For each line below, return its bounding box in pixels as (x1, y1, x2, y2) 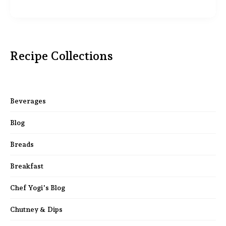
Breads (10, 140, 34, 149)
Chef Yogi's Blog (10, 184, 65, 192)
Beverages (10, 97, 46, 105)
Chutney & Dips (10, 205, 63, 214)
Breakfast (10, 162, 43, 171)
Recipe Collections (10, 48, 113, 64)
